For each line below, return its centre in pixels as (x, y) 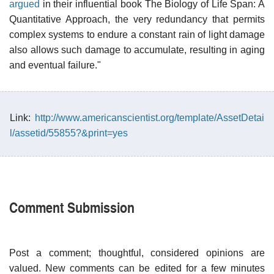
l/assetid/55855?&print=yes (69, 133)
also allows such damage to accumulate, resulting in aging (137, 50)
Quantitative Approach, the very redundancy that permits (137, 19)
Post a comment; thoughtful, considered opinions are (137, 253)
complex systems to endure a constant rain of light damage (137, 34)
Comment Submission (72, 206)
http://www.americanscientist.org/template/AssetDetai (150, 117)
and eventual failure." (55, 65)
